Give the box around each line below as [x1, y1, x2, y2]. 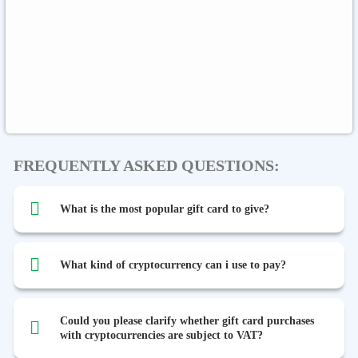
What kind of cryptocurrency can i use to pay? [59, 259, 286, 272]
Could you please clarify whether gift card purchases [59, 315, 314, 328]
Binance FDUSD [30, 96, 104, 109]
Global [51, 9, 83, 22]
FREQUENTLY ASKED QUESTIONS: [14, 157, 280, 175]
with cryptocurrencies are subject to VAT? [59, 329, 263, 342]
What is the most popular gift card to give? [59, 203, 269, 216]
